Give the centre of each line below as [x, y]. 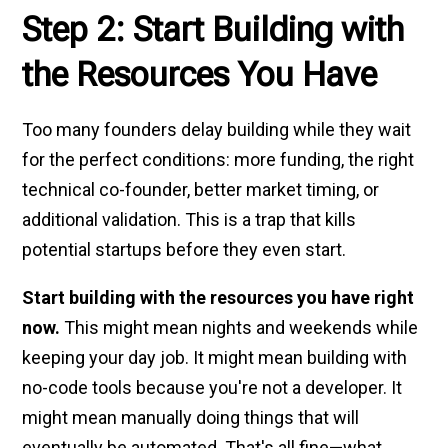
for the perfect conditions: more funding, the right [218, 160]
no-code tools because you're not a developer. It [212, 388]
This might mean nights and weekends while [239, 328]
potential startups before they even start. [184, 250]
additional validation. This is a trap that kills [189, 220]
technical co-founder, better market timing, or [201, 190]
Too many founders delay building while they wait [217, 130]
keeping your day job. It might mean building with [215, 358]
